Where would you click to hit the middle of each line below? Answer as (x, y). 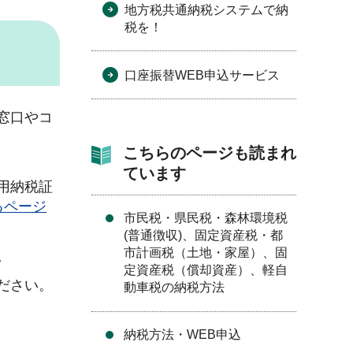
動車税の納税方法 (174, 287)
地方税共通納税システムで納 (206, 10)
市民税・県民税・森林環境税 (206, 218)
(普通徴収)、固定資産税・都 (203, 235)
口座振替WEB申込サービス (202, 75)
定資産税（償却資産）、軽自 (206, 270)
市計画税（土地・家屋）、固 (206, 253)
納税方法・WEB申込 (182, 334)
